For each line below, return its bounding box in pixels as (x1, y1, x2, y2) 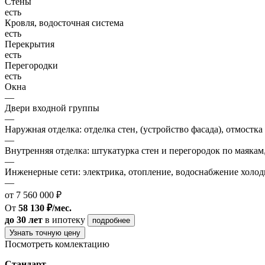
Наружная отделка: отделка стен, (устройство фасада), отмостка (5, 124, 263, 134)
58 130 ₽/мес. (18, 202, 72, 213)
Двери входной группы (5, 102, 99, 113)
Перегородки (5, 60, 58, 70)
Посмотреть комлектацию (5, 238, 109, 249)
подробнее (92, 215, 130, 225)
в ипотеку (45, 214, 85, 225)
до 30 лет (5, 214, 43, 225)
